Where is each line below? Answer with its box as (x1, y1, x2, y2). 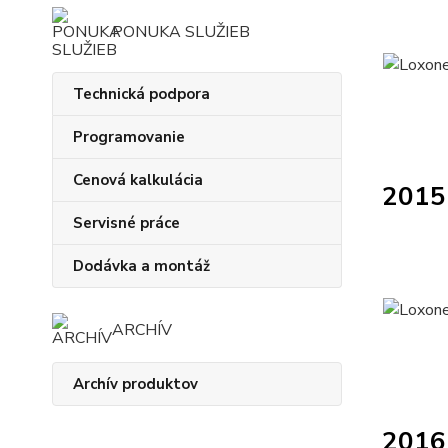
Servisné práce (73, 213, 180, 233)
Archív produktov (73, 374, 198, 394)
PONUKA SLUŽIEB (112, 21, 250, 43)
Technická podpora (73, 84, 210, 104)
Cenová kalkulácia (73, 170, 203, 190)
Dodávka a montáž (73, 256, 210, 276)
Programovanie (73, 127, 185, 147)
